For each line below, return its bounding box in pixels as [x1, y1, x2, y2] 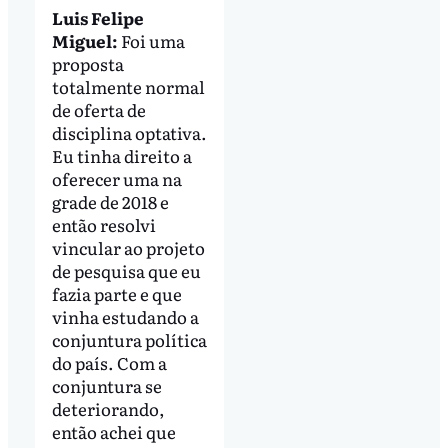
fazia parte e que [51, 280, 182, 306]
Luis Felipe [51, 4, 144, 30]
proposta [51, 50, 124, 76]
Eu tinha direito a [51, 142, 192, 168]
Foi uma [117, 27, 185, 53]
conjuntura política [51, 326, 207, 352]
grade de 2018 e [51, 188, 169, 214]
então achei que [51, 418, 176, 444]
